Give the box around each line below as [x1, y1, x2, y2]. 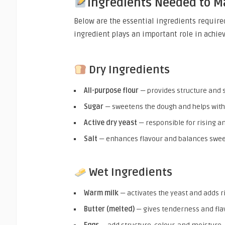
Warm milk [84, 188, 119, 197]
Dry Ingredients [89, 63, 170, 76]
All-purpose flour [84, 86, 139, 95]
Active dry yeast [84, 118, 137, 127]
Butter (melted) [84, 204, 135, 213]
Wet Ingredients [89, 165, 173, 179]
